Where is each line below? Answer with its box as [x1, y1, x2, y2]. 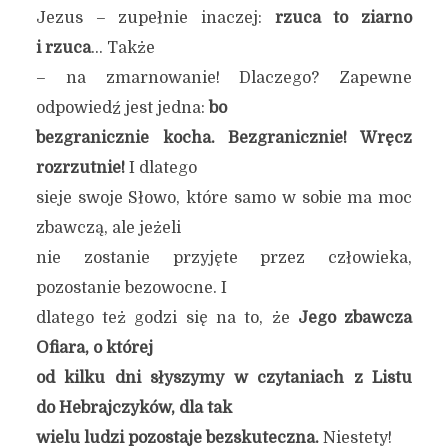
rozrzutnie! [35, 159, 129, 177]
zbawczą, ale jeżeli [35, 219, 181, 237]
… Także [90, 39, 155, 57]
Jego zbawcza [297, 309, 413, 327]
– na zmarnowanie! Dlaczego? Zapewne [35, 69, 413, 87]
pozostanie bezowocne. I [35, 279, 227, 297]
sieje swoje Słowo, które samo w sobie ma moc [35, 189, 413, 207]
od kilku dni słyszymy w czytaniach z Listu [35, 369, 413, 387]
